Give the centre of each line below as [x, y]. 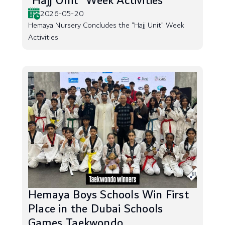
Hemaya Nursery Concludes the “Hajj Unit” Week [106, 25]
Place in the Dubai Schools [96, 209]
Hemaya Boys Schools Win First [108, 195]
